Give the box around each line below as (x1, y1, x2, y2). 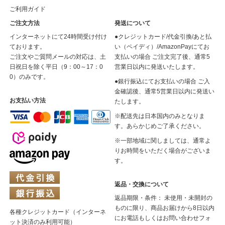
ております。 (9, 43, 46, 50)
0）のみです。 (9, 73, 49, 80)
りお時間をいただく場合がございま (115, 147, 211, 154)
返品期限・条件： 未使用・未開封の (115, 194, 213, 201)
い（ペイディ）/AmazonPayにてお (115, 43, 210, 50)
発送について (115, 20, 151, 27)
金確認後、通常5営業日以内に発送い (115, 88, 215, 95)
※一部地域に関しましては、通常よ (115, 137, 211, 144)
